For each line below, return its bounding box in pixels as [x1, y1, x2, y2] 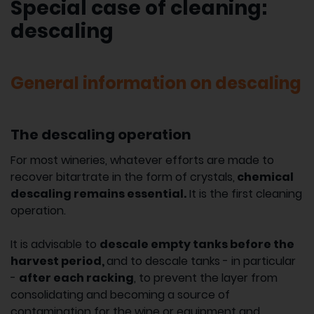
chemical [235, 169, 294, 186]
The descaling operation [11, 125, 191, 145]
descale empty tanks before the [100, 236, 294, 253]
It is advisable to [11, 236, 100, 253]
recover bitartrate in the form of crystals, [11, 169, 235, 186]
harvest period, [11, 253, 107, 270]
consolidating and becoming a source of [11, 287, 230, 303]
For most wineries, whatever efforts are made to [11, 152, 274, 169]
